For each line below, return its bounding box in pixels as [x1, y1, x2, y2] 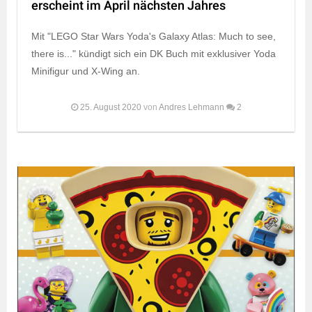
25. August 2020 [79, 102, 141, 113]
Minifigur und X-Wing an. [31, 65, 140, 77]
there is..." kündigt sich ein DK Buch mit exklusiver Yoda [31, 48, 276, 60]
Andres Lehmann [158, 102, 224, 113]
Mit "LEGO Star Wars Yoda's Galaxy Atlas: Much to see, [31, 31, 276, 42]
